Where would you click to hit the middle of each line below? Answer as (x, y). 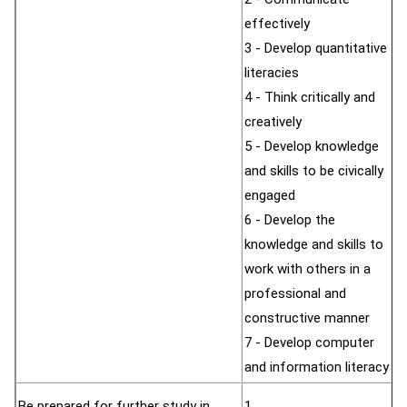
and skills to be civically (314, 171)
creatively (273, 122)
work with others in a (308, 269)
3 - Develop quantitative (316, 48)
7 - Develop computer (309, 342)
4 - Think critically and (310, 97)
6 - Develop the (290, 220)
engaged (270, 195)
